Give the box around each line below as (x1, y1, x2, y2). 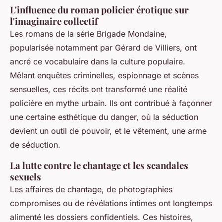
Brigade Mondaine (97, 29, 165, 39)
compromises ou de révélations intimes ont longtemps (10, 198, 212, 208)
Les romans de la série (10, 29, 97, 39)
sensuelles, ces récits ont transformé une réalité (10, 84, 187, 94)
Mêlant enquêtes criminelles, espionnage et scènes (10, 70, 199, 80)
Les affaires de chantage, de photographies (10, 184, 172, 194)
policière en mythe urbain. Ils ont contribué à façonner (10, 98, 212, 108)
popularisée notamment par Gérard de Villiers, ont (10, 43, 197, 53)
